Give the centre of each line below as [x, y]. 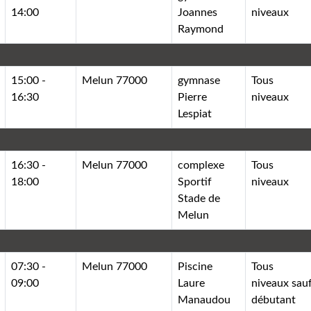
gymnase [199, 80]
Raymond [201, 29]
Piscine [195, 266]
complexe [201, 165]
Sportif [195, 182]
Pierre [193, 97]
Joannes [198, 12]
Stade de [199, 198]
